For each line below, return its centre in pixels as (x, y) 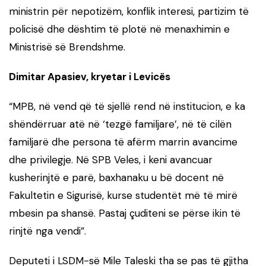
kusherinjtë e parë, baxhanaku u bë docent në (116, 177)
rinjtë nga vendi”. (47, 231)
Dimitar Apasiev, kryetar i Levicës (90, 76)
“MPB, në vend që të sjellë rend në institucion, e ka (127, 106)
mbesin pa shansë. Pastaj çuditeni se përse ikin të (125, 213)
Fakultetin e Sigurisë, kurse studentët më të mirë (123, 195)
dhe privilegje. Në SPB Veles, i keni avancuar (111, 159)
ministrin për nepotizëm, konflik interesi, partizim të (129, 11)
